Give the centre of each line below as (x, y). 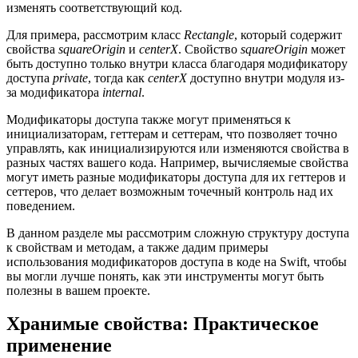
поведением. (41, 205)
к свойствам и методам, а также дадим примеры (137, 247)
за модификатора (54, 92)
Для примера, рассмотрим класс (95, 34)
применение (59, 346)
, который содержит (288, 34)
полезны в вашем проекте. (78, 290)
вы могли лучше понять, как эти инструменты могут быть (165, 276)
